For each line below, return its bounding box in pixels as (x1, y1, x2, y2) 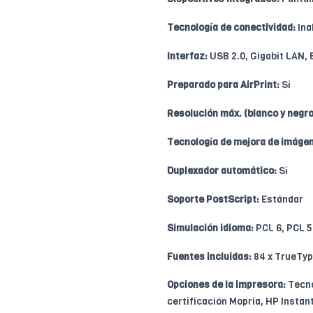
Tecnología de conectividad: (167, 20, 296, 34)
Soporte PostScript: (167, 192, 259, 206)
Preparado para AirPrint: (167, 78, 279, 92)
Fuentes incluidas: (167, 249, 252, 263)
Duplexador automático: (167, 163, 277, 177)
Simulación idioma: (167, 221, 254, 235)
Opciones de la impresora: (167, 277, 286, 291)
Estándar (259, 192, 303, 206)
